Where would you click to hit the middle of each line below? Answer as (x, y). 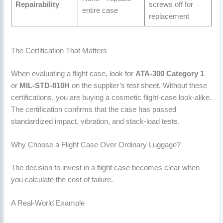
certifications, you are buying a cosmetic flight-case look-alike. (111, 97)
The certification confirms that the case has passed (94, 109)
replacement (169, 17)
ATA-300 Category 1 (170, 73)
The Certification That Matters (59, 51)
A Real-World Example (48, 203)
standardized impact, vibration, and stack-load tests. (96, 121)
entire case (100, 11)
